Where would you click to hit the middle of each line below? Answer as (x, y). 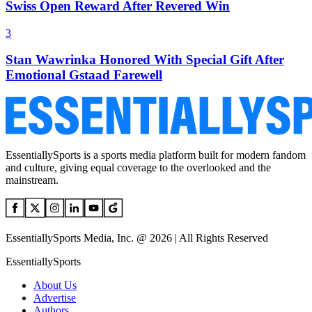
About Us (55, 286)
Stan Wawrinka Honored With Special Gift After (145, 60)
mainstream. (32, 180)
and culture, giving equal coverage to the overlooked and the (138, 168)
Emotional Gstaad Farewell (84, 75)
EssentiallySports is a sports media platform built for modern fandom (156, 155)
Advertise (55, 298)
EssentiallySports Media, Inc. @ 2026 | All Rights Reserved (137, 238)
